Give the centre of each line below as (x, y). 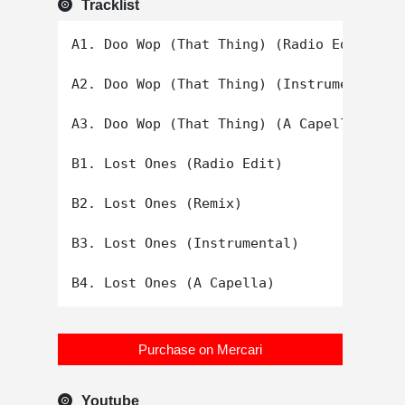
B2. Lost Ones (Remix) (157, 204)
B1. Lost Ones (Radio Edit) (177, 164)
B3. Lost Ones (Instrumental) (185, 244)
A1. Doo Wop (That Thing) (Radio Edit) (222, 45)
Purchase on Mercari (200, 350)
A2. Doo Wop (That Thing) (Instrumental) (230, 85)
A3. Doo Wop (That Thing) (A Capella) (218, 124)
